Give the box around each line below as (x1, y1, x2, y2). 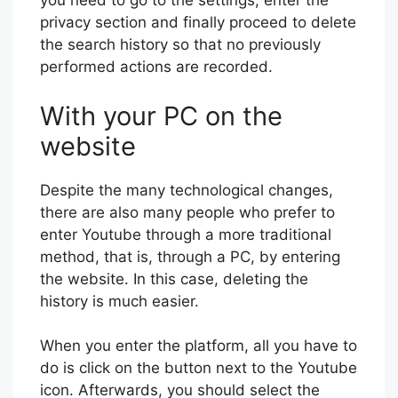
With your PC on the (40, 99, 283, 131)
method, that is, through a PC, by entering (40, 247, 340, 266)
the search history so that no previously (40, 36, 321, 54)
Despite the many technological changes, (40, 180, 333, 199)
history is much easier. (40, 291, 199, 310)
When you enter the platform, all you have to (40, 337, 357, 355)
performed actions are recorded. (40, 58, 273, 76)
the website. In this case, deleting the (40, 269, 308, 288)
